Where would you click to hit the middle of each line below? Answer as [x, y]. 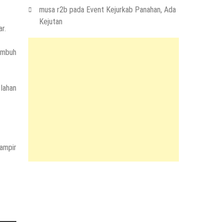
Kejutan [51, 22]
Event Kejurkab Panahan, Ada [131, 10]
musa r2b [53, 10]
